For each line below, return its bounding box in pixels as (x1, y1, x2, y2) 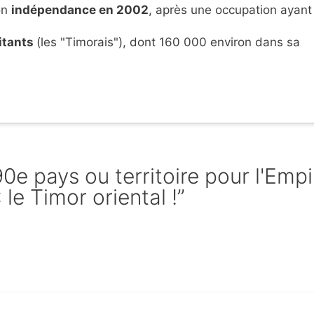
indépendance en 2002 (11, 3, 149, 18)
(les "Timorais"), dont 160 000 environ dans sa (36, 35, 300, 50)
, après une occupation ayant (149, 3, 312, 18)
